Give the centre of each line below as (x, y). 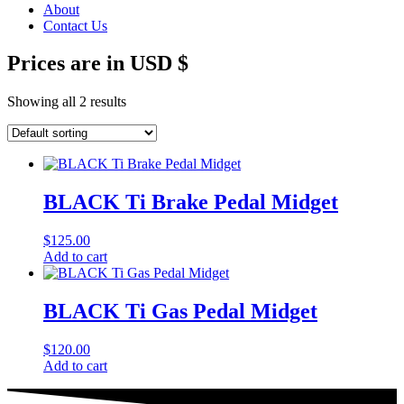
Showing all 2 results (67, 102)
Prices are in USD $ (98, 64)
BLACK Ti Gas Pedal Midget (180, 312)
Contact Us (75, 25)
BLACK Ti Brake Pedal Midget (191, 202)
